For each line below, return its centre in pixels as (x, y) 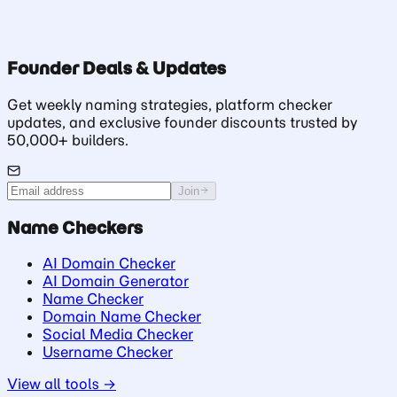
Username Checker (108, 352)
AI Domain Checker (109, 264)
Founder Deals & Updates (117, 69)
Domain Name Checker (122, 317)
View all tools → (62, 384)
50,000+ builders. (68, 140)
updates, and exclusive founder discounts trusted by (182, 122)
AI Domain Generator (116, 281)
